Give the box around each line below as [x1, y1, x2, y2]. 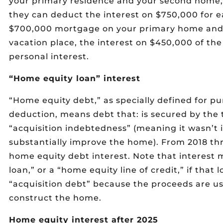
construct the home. [9, 193, 102, 203]
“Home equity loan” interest [9, 74, 140, 83]
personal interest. [9, 52, 89, 61]
